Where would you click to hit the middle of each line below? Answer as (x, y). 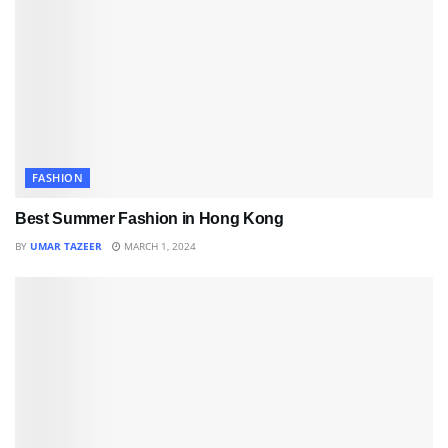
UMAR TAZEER (66, 245)
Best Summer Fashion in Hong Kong (149, 218)
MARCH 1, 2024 (158, 245)
